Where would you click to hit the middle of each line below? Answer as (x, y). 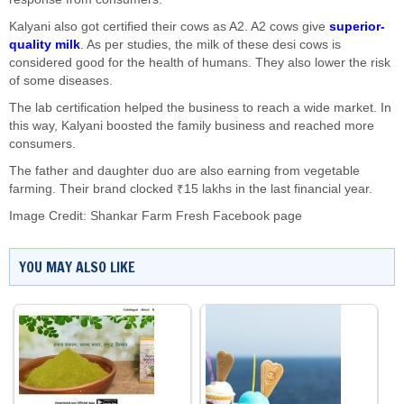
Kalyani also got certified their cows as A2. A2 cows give (169, 27)
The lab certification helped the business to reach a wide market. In (200, 108)
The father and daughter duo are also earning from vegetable (184, 171)
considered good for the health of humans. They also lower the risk (200, 63)
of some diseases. (61, 81)
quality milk (45, 45)
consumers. (42, 144)
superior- (357, 27)
